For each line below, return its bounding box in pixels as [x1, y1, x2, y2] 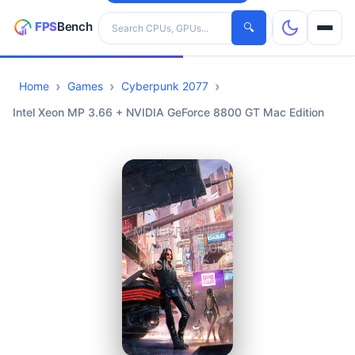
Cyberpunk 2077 [121, 79, 208, 93]
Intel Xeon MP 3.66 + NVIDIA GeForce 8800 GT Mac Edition [13, 105, 324, 119]
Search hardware [97, 12, 187, 26]
